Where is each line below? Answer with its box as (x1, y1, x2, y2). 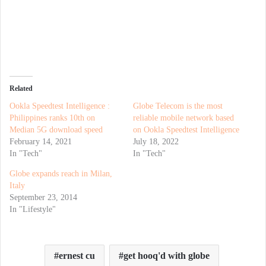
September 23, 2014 (9, 193, 77, 202)
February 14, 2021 (9, 137, 72, 147)
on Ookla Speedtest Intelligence (133, 125, 239, 135)
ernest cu (58, 251, 95, 261)
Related (9, 84, 33, 93)
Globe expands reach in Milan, (9, 169, 112, 179)
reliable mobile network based (133, 113, 234, 123)
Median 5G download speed (9, 125, 103, 135)
